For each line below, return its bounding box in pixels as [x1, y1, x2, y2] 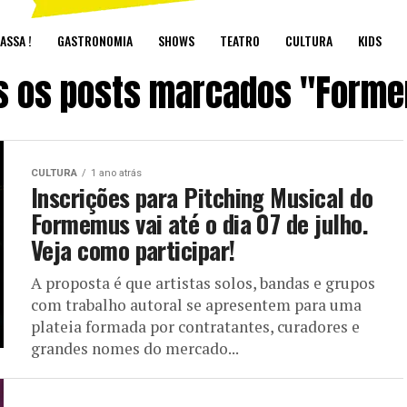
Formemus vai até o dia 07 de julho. [31, 204, 368, 242]
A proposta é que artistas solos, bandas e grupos [31, 272, 375, 293]
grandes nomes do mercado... [31, 337, 239, 359]
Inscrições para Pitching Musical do [31, 178, 372, 215]
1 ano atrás [91, 166, 142, 179]
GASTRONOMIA [56, 30, 133, 50]
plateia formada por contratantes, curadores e [31, 315, 360, 337]
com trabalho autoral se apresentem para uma [31, 293, 362, 315]
